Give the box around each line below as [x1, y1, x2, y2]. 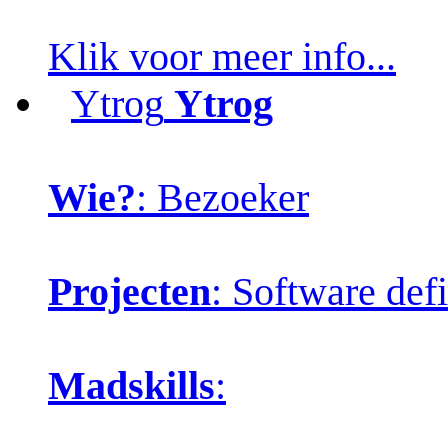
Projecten [48, 268, 211, 314]
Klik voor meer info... [48, 33, 396, 79]
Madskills [48, 362, 215, 408]
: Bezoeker [136, 174, 309, 220]
